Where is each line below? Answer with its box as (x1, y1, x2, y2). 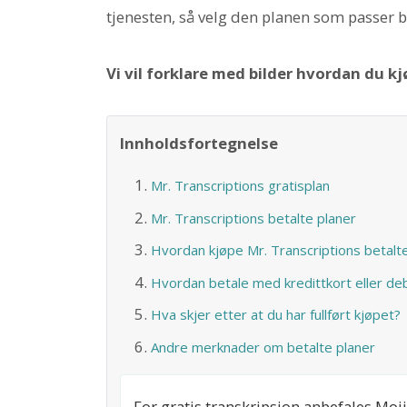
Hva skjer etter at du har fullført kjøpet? (150, 305, 401, 324)
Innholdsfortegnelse (120, 133, 278, 154)
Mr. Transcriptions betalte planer (150, 208, 356, 227)
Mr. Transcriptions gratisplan (150, 176, 330, 195)
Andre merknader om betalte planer (150, 337, 375, 356)
